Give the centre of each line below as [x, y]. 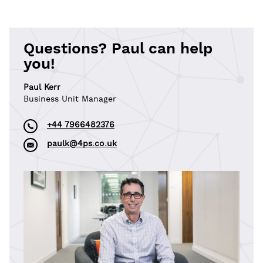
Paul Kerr [42, 87]
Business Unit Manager [70, 99]
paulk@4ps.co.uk [82, 144]
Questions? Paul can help [118, 49]
